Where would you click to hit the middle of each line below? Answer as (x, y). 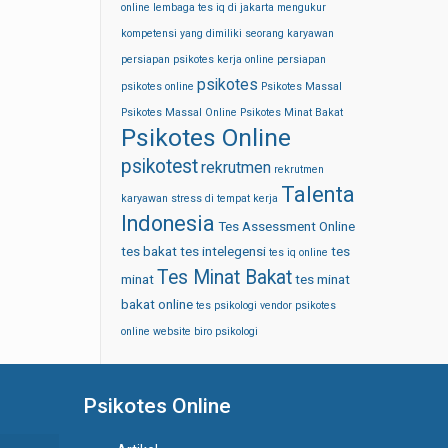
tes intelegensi (223, 251)
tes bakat (149, 251)
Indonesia (168, 223)
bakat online (157, 304)
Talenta (318, 194)
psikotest (159, 166)
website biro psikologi (205, 331)
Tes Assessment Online (286, 226)
